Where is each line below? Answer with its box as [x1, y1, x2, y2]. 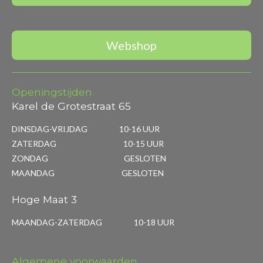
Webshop [106, 38, 157, 52]
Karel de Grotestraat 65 [12, 100, 131, 112]
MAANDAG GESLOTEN [12, 168, 164, 178]
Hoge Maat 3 [12, 193, 77, 205]
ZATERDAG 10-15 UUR [12, 139, 164, 149]
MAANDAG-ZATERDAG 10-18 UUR [12, 217, 174, 227]
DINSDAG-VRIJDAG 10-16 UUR [12, 124, 160, 134]
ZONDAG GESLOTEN [12, 153, 166, 163]
